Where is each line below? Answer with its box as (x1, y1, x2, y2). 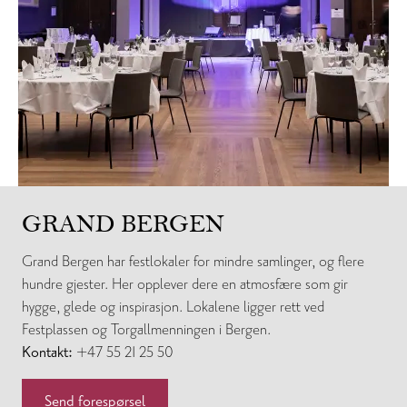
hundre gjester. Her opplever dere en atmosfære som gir (22, 274, 348, 294)
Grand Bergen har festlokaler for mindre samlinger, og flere (22, 252, 364, 272)
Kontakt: (22, 342, 76, 362)
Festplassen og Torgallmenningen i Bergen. (22, 320, 271, 340)
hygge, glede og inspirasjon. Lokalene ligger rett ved (22, 297, 324, 317)
